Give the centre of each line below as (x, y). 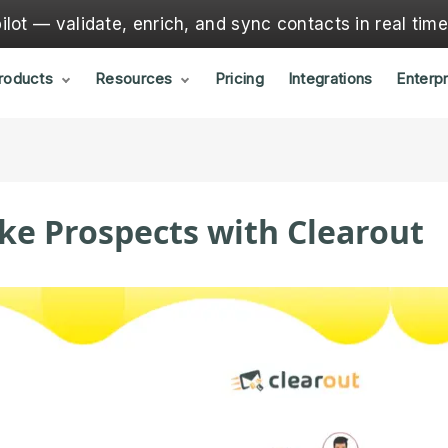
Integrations (330, 78)
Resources (134, 78)
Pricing (239, 78)
